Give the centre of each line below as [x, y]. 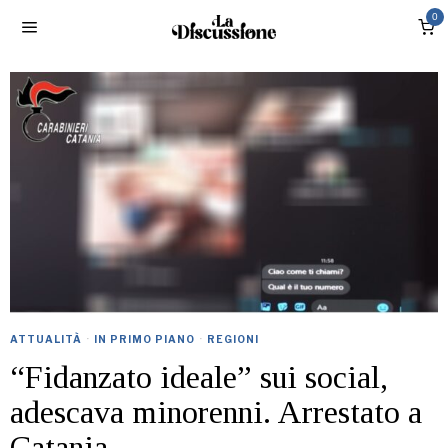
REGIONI [233, 339]
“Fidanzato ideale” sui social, [199, 377]
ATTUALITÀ [46, 339]
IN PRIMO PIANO [144, 339]
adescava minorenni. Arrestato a [216, 412]
